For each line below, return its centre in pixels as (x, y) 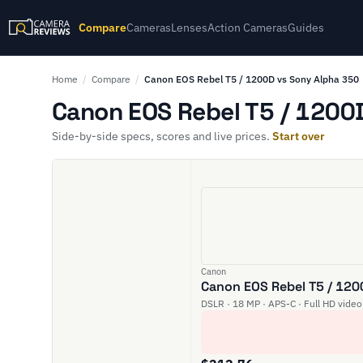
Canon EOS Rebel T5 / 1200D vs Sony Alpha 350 (252, 79)
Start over (299, 136)
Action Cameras (248, 28)
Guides (306, 28)
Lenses (190, 28)
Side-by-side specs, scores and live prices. (162, 136)
